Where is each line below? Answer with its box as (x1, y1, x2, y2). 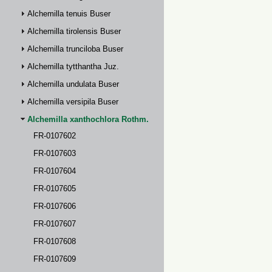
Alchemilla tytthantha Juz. (27, 62, 119, 71)
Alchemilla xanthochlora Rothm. (27, 115, 149, 124)
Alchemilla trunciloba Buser (27, 44, 123, 53)
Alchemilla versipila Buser (27, 97, 118, 106)
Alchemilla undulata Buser (27, 80, 119, 89)
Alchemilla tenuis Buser (27, 9, 110, 18)
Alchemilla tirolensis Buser (27, 27, 121, 36)
